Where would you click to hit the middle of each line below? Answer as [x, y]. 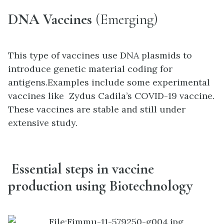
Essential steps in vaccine [81, 169]
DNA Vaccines [50, 19]
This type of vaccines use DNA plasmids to [100, 55]
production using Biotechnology [100, 186]
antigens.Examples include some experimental [109, 82]
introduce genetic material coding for [90, 69]
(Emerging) [125, 19]
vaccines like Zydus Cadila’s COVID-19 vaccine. [111, 96]
